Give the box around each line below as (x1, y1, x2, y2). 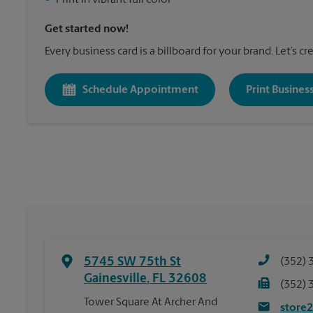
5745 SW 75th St (84, 256, 181, 269)
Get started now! (45, 24, 129, 35)
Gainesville (84, 272, 147, 286)
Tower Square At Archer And (84, 297, 217, 308)
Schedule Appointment (82, 84, 198, 96)
